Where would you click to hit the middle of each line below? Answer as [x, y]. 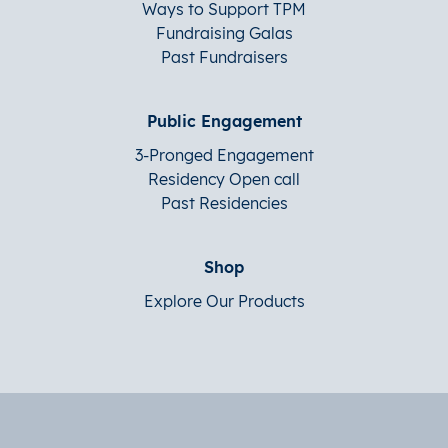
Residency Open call [224, 179]
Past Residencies [224, 203]
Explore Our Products [224, 301]
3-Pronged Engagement [224, 155]
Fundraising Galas [224, 33]
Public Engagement [224, 121]
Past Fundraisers [224, 57]
